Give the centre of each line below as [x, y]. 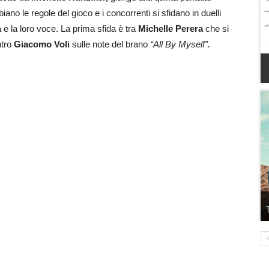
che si [216, 28]
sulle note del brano [110, 44]
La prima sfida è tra [99, 28]
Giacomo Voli [42, 44]
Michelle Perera [171, 28]
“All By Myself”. [181, 44]
